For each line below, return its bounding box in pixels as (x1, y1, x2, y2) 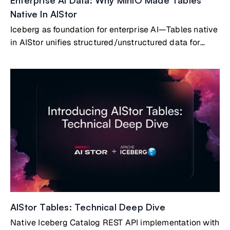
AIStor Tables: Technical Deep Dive (10, 201, 165, 213)
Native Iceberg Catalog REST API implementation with (10, 217, 220, 228)
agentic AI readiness (10, 50, 89, 61)
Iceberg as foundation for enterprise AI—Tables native (10, 24, 218, 35)
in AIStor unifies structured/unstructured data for (10, 37, 200, 48)
